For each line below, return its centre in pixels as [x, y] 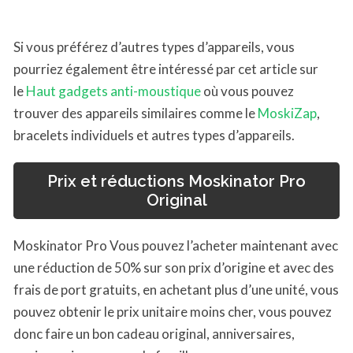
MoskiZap [287, 113]
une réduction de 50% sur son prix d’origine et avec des [174, 268]
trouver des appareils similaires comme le [136, 113]
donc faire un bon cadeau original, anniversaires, [154, 334]
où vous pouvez [247, 91]
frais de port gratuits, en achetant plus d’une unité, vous [176, 290]
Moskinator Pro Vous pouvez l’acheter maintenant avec [176, 246]
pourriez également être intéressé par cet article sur [166, 69]
